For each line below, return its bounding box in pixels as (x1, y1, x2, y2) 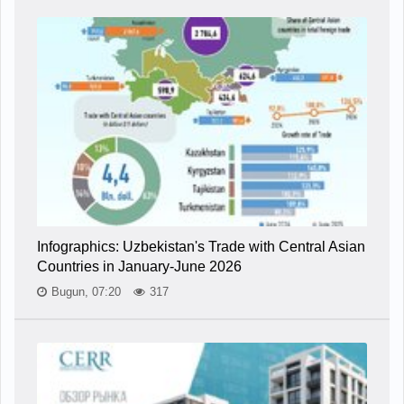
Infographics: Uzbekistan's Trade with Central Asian (37, 238, 365, 254)
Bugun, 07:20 (51, 284, 124, 298)
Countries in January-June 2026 (37, 258, 242, 274)
